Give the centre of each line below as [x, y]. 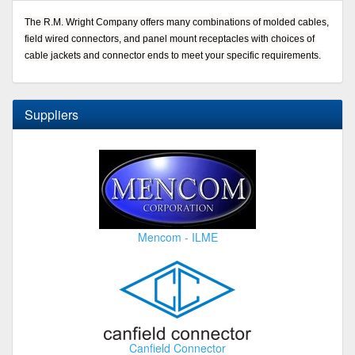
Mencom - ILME [177, 237]
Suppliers [52, 114]
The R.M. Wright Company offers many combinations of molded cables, [177, 22]
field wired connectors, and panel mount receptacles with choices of [170, 38]
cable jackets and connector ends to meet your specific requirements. [173, 55]
